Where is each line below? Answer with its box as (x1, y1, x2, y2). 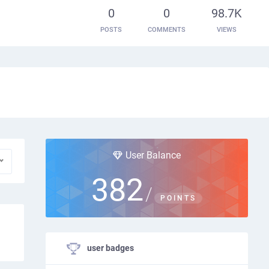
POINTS (160, 194, 196, 202)
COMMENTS (148, 25, 186, 33)
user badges (85, 243, 134, 253)
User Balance (125, 150, 181, 161)
